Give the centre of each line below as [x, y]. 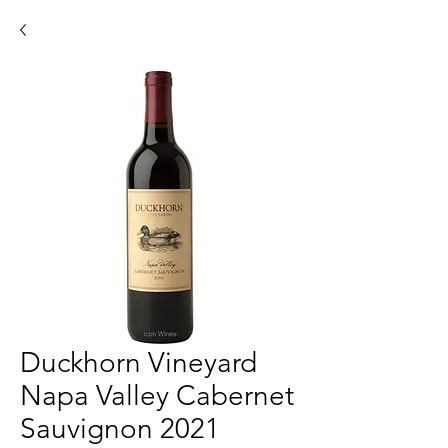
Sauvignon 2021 [120, 428]
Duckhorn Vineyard [138, 362]
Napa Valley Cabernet [157, 395]
